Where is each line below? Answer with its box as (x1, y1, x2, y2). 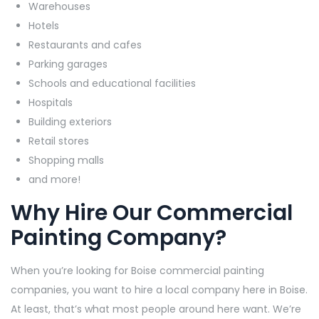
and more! (28, 172, 80, 187)
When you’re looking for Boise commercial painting (11, 263, 264, 278)
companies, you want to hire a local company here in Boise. (11, 283, 308, 298)
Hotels (28, 19, 59, 33)
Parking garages (28, 57, 108, 72)
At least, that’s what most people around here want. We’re (11, 302, 301, 317)
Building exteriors (28, 115, 112, 130)
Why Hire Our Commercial (11, 198, 293, 229)
